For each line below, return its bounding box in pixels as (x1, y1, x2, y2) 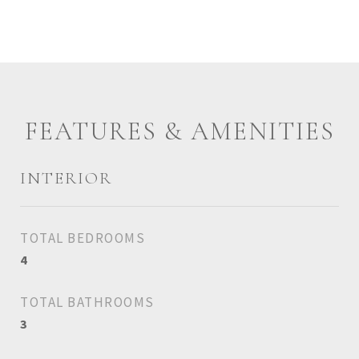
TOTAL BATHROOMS (20, 293, 155, 311)
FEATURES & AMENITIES (24, 115, 335, 147)
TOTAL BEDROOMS (20, 229, 145, 247)
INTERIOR (20, 168, 112, 188)
